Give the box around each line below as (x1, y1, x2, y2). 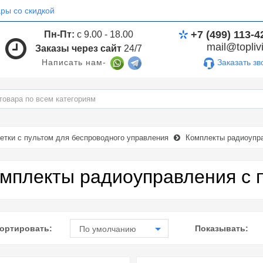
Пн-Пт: (44, 29, 75, 39)
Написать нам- (42, 57, 107, 67)
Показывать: (195, 223, 249, 233)
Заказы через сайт (35, 43, 122, 53)
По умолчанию (79, 224, 137, 234)
